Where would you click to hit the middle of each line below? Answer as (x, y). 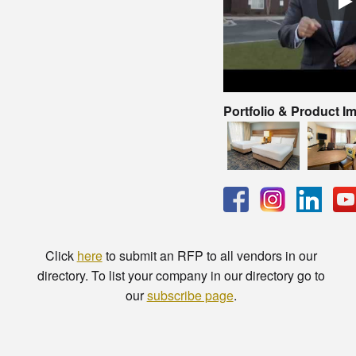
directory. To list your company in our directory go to (181, 275)
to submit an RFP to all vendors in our (209, 255)
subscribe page (190, 295)
